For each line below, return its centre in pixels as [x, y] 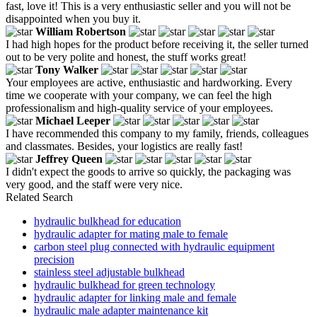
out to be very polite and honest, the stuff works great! [126, 57]
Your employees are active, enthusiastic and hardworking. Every [149, 82]
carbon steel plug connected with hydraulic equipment [154, 246]
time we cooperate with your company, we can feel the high [139, 95]
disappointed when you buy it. [73, 18]
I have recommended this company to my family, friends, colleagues [157, 133]
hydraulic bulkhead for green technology [125, 284]
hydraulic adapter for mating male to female [131, 234]
